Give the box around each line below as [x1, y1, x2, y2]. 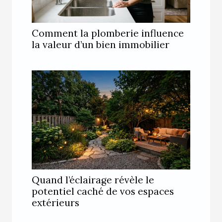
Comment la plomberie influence [32, 27, 184, 39]
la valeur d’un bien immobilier [32, 38, 169, 51]
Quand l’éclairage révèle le [32, 173, 154, 186]
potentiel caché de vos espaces [32, 185, 174, 197]
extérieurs [32, 196, 79, 209]
